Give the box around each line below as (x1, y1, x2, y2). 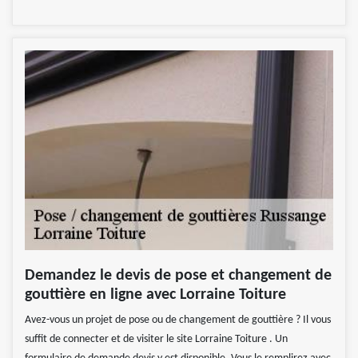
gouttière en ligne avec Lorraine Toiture (25, 286, 286, 303)
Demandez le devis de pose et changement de (25, 267, 332, 284)
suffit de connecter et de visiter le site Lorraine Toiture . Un (25, 332, 288, 345)
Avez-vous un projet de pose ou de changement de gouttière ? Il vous (25, 313, 331, 326)
